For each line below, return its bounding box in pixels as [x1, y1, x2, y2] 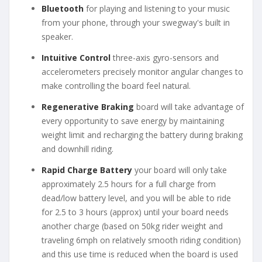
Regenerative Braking [42, 101, 134, 112]
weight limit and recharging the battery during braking [42, 129, 243, 140]
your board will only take [132, 164, 227, 175]
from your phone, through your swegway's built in [42, 16, 230, 28]
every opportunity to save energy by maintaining [42, 115, 224, 126]
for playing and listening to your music [84, 2, 230, 14]
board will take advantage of [134, 101, 244, 112]
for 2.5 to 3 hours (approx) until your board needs [42, 206, 229, 218]
